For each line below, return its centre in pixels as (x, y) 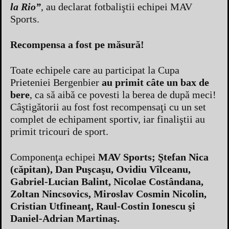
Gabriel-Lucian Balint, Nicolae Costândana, (107, 181)
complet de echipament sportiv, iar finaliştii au (108, 119)
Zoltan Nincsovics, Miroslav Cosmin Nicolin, (108, 193)
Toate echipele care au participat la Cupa (95, 70)
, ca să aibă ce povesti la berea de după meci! (123, 94)
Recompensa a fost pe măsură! (77, 44)
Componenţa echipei (54, 157)
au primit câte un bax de (155, 82)
